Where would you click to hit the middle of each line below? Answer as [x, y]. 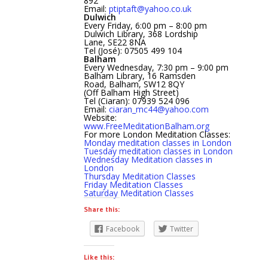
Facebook [123, 229]
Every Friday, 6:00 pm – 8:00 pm [145, 26]
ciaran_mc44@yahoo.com [159, 109]
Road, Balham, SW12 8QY [134, 84]
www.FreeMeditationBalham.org [147, 126]
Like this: [99, 257]
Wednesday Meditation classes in [148, 160]
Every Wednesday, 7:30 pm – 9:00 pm [156, 68]
